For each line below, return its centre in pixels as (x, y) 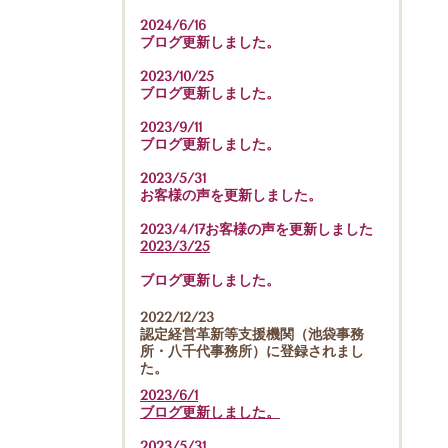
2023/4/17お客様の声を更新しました (256, 229)
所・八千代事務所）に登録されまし (252, 351)
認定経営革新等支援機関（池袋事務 (252, 334)
